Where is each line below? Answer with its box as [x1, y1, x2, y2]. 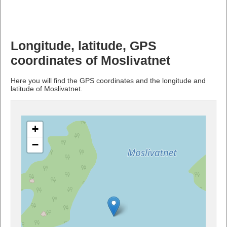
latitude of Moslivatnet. [11, 84, 83, 93]
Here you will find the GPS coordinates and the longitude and [11, 76, 206, 85]
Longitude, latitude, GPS [11, 39, 157, 53]
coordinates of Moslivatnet [11, 53, 170, 67]
